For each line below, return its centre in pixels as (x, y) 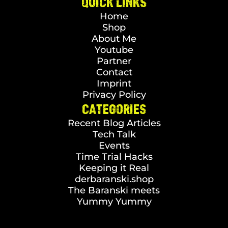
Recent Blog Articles (114, 123)
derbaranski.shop (114, 179)
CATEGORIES (114, 109)
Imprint (114, 83)
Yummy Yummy (114, 202)
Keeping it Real (114, 168)
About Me (114, 39)
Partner (114, 61)
